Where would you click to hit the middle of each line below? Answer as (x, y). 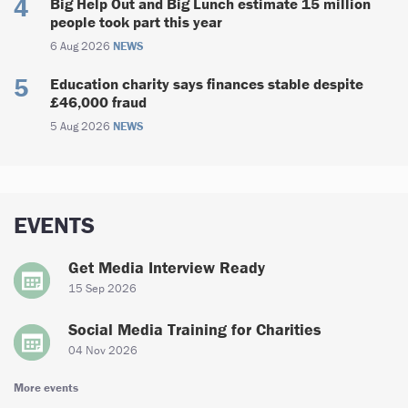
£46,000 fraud (98, 102)
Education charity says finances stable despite (207, 83)
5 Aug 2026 (82, 126)
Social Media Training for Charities (195, 329)
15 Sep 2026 (102, 288)
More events (46, 387)
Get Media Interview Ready (167, 267)
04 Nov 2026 (103, 350)
